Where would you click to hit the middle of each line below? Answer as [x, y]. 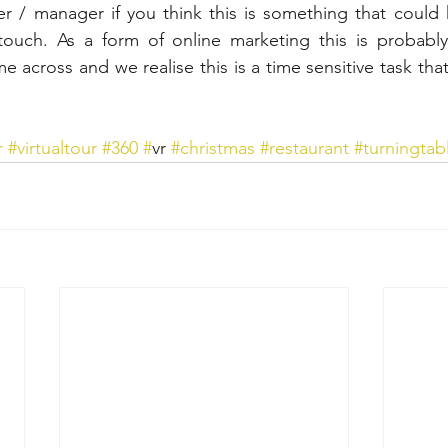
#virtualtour [52, 147]
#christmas [213, 147]
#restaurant [304, 147]
